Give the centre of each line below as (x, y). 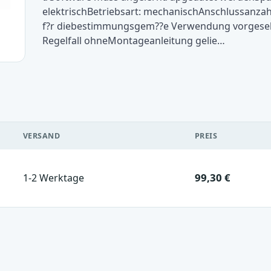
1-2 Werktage (53, 178)
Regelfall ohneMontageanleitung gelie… (134, 40)
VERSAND (41, 135)
